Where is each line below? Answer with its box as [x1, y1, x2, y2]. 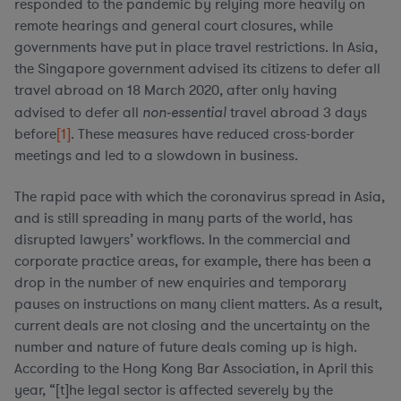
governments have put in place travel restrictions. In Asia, [14, 38, 378, 57]
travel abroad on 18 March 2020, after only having [14, 81, 337, 100]
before [14, 124, 56, 144]
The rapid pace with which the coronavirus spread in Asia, [14, 187, 385, 207]
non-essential [142, 103, 226, 121]
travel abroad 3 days [226, 103, 367, 123]
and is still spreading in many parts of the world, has [14, 209, 353, 228]
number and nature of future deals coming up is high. [14, 337, 357, 357]
